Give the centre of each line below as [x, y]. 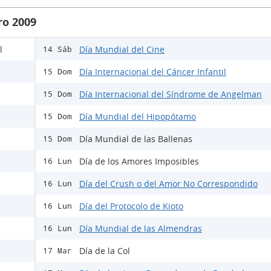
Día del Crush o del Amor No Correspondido [168, 184]
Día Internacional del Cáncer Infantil [153, 72]
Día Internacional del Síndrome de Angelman [171, 94]
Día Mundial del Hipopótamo [138, 117]
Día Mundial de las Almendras [141, 229]
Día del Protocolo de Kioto [131, 206]
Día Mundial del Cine [122, 50]
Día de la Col [105, 251]
